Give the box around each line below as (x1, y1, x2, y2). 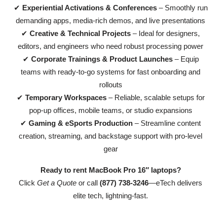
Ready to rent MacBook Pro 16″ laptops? (40, 165, 181, 174)
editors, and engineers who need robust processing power (18, 42, 203, 51)
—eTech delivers (148, 178, 202, 187)
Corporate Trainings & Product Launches (31, 55, 173, 64)
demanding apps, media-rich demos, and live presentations (16, 16, 205, 25)
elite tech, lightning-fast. (73, 191, 148, 200)
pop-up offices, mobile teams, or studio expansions (29, 106, 192, 115)
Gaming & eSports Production (29, 119, 133, 128)
